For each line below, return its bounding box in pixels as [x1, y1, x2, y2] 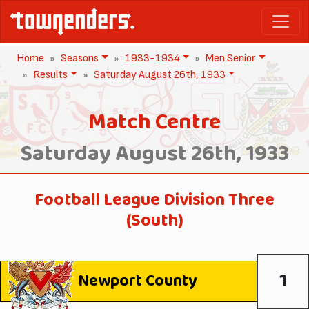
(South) [126, 206, 183, 236]
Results [33, 68, 68, 81]
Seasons [61, 51, 99, 65]
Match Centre [88, 103, 221, 141]
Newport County [78, 267, 197, 295]
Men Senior [206, 51, 257, 65]
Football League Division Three [34, 185, 275, 215]
